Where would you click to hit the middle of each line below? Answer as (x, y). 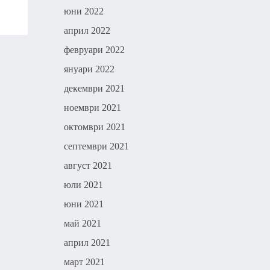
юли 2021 (83, 185)
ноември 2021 (93, 108)
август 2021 (88, 165)
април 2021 (87, 243)
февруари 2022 (94, 50)
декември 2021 (94, 88)
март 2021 (84, 262)
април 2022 (87, 30)
